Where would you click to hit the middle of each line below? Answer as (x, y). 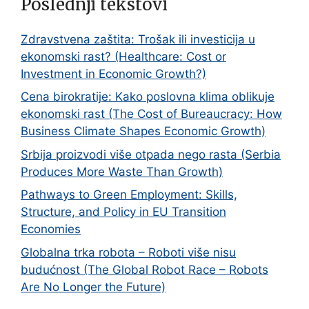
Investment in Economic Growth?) (113, 73)
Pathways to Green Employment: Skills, (129, 195)
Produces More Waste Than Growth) (122, 171)
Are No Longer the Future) (93, 287)
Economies (51, 229)
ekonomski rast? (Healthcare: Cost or (123, 56)
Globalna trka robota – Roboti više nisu (128, 252)
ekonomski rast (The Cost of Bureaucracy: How (151, 114)
